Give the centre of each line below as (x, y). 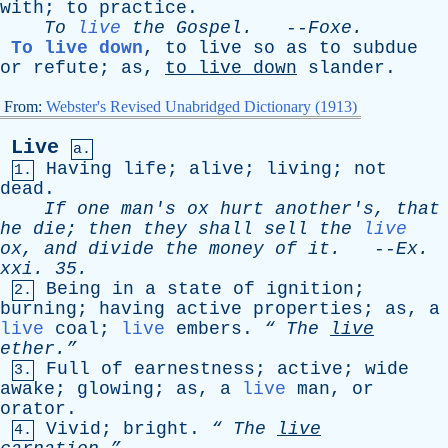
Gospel (209, 28)
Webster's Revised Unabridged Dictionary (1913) (201, 106)
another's (324, 209)
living (299, 169)
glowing (115, 389)
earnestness (194, 369)
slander (346, 68)
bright (156, 429)
